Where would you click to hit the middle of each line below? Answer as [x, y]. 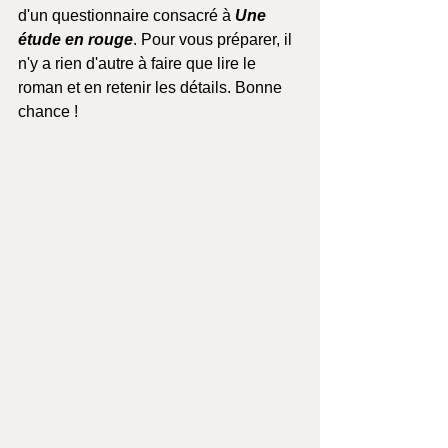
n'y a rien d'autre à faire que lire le [139, 64]
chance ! [48, 112]
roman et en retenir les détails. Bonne [152, 88]
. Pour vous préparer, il [214, 40]
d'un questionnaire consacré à [126, 16]
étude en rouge [75, 40]
